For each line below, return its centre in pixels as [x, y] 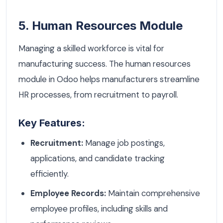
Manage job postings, [124, 143]
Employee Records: [68, 193]
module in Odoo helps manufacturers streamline [109, 79]
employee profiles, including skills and [99, 208]
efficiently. [50, 173]
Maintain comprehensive [153, 193]
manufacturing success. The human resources [105, 64]
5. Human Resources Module [101, 26]
